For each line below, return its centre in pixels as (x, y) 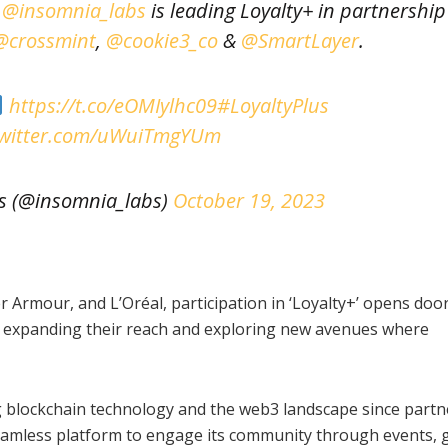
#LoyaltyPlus (272, 105)
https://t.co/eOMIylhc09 (112, 105)
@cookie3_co (161, 40)
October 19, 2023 (249, 200)
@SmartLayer (299, 40)
